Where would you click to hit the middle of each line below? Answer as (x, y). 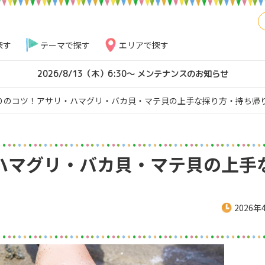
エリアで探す (143, 45)
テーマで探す (65, 45)
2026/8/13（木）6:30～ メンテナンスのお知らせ (132, 74)
